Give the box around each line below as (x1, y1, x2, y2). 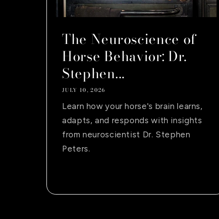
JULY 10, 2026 (62, 86, 106, 94)
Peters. (62, 143, 90, 153)
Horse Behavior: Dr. (62, 45, 188, 66)
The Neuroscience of (62, 28, 197, 49)
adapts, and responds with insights (62, 115, 202, 125)
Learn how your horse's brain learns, (62, 101, 203, 111)
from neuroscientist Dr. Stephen (62, 129, 191, 139)
